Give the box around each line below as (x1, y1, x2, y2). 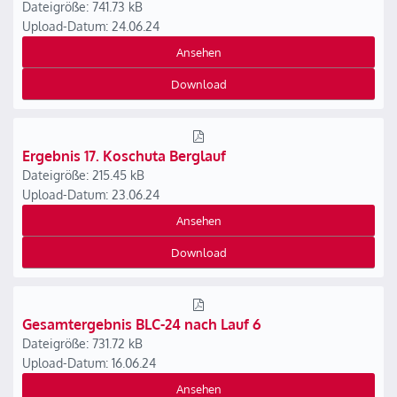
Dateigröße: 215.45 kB (22, 167, 144, 183)
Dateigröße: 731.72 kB (22, 336, 143, 351)
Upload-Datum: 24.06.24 (22, 19, 160, 34)
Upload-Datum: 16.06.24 (22, 355, 156, 370)
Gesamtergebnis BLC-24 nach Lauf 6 (22, 315, 261, 333)
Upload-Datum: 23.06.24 (22, 187, 160, 202)
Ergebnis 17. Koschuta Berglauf (22, 147, 226, 165)
